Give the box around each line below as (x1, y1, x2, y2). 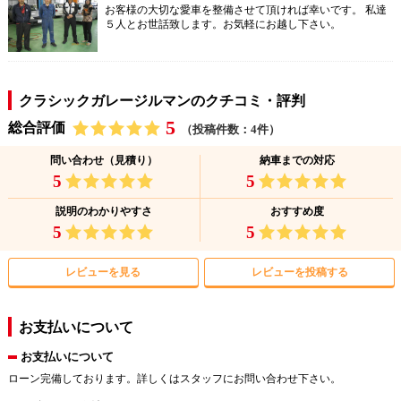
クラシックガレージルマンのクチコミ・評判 (18, 93, 305, 109)
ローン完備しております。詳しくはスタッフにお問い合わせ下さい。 (7, 372, 341, 386)
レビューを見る (65, 266, 141, 279)
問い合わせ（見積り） (49, 154, 158, 167)
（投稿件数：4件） (180, 123, 280, 137)
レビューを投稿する (251, 266, 348, 279)
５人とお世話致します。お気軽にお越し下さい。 (104, 18, 341, 31)
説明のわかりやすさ (55, 205, 152, 218)
